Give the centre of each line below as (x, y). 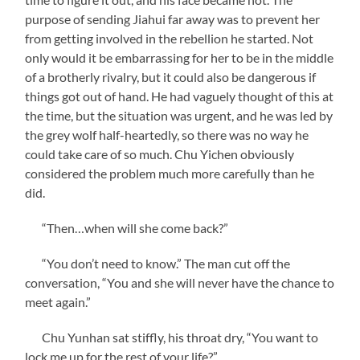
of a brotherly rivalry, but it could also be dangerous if (171, 76)
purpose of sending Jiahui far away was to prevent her (173, 18)
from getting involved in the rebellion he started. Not (170, 38)
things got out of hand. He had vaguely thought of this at (180, 96)
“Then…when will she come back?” (127, 227)
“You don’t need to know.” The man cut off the (158, 263)
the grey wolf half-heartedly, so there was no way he (167, 134)
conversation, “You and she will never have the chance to (180, 282)
